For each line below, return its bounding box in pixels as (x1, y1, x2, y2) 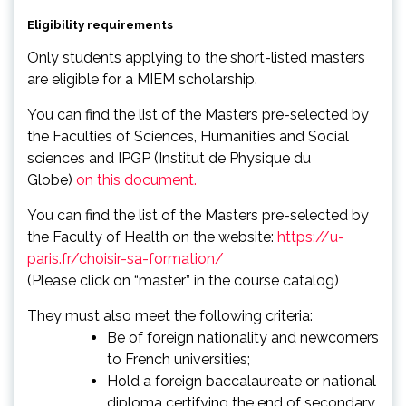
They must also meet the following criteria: (27, 306, 313, 324)
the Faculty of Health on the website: (27, 227, 277, 246)
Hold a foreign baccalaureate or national (107, 372, 376, 390)
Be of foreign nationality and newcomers (107, 328, 379, 346)
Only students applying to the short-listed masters (27, 48, 365, 66)
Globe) (27, 170, 76, 188)
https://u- (277, 227, 344, 246)
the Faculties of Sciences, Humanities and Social (27, 127, 349, 145)
